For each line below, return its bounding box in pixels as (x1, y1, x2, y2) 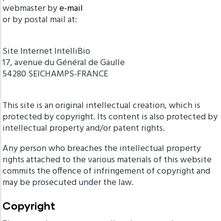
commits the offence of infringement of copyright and (2, 164, 210, 179)
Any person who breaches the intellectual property (2, 142, 201, 156)
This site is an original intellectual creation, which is (2, 99, 200, 113)
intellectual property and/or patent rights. (2, 121, 165, 136)
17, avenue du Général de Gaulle (2, 56, 125, 70)
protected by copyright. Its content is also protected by (2, 110, 218, 124)
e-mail (59, 1, 83, 16)
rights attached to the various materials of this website (2, 153, 212, 167)
